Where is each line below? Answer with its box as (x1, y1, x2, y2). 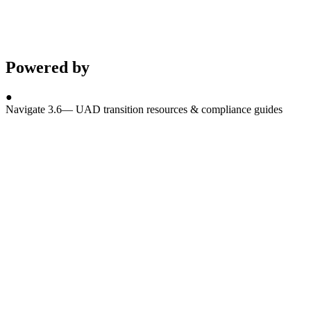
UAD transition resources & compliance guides (76, 103, 283, 116)
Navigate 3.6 (6, 103, 62, 116)
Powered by (6, 58, 90, 77)
